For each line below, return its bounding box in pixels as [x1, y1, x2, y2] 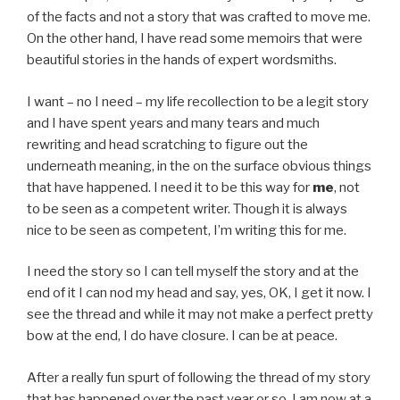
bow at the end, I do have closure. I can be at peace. [27, 328, 337, 345]
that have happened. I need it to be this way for [27, 179, 312, 196]
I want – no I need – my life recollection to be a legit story [27, 93, 369, 110]
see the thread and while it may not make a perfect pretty [27, 306, 373, 323]
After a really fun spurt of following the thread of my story [27, 369, 371, 386]
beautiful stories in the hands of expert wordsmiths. [27, 52, 337, 69]
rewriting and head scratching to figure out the [27, 136, 308, 153]
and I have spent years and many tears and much [27, 114, 320, 131]
